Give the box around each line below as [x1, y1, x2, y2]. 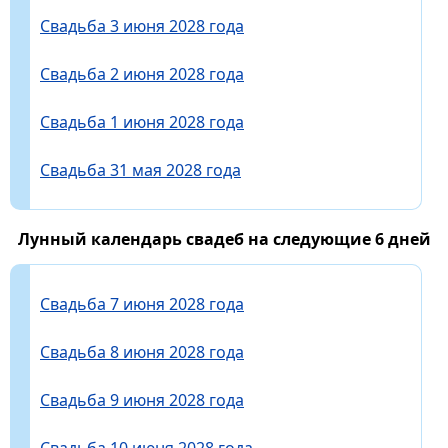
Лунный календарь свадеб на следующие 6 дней [17, 227, 431, 250]
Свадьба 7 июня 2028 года [40, 292, 244, 315]
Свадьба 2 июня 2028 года [40, 62, 244, 85]
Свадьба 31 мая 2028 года [40, 158, 241, 181]
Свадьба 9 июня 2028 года [40, 388, 244, 411]
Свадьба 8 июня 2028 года [40, 340, 244, 363]
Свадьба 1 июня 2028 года [40, 110, 244, 133]
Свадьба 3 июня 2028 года [40, 14, 244, 37]
